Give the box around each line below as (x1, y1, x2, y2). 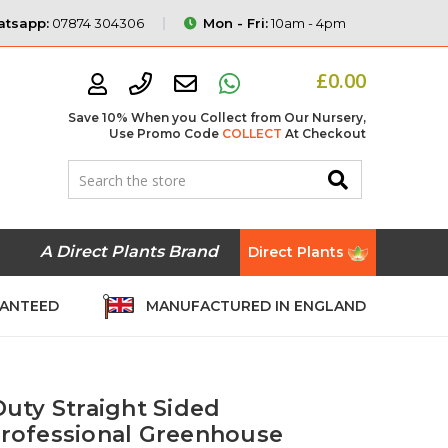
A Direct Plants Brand (39, 242, 218, 262)
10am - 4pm (267, 14, 346, 31)
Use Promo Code (109, 126, 222, 141)
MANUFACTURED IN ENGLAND (145, 296, 366, 315)
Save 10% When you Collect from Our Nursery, (68, 110, 366, 125)
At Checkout (282, 126, 366, 141)
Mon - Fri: (202, 14, 268, 31)
